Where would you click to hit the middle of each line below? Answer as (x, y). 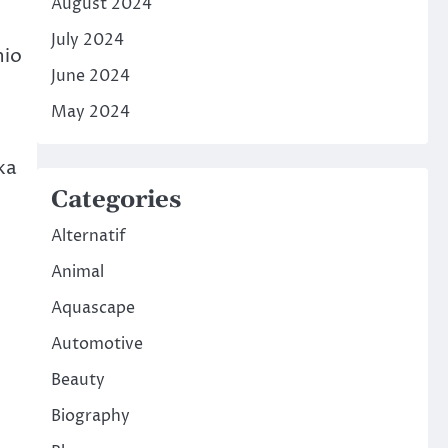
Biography (90, 416)
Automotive (96, 344)
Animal (77, 272)
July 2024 (87, 40)
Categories (115, 200)
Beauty (77, 380)
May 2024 (90, 112)
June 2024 (90, 76)
